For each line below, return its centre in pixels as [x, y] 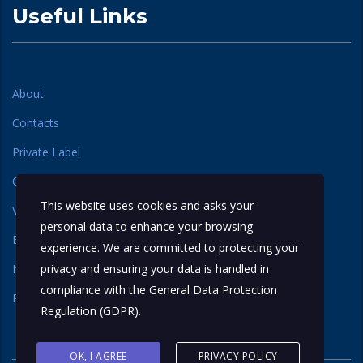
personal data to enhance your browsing [147, 226]
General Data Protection [213, 290]
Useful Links [80, 16]
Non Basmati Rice [60, 268]
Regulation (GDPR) [90, 311]
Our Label [38, 181]
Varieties [34, 210]
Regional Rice [47, 297]
